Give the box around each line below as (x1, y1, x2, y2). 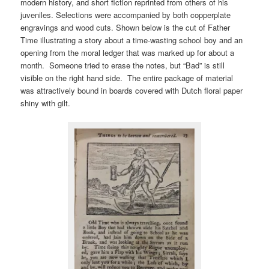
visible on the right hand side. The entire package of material (20, 71, 234, 83)
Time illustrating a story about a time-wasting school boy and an (20, 34, 243, 46)
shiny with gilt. (20, 97, 71, 109)
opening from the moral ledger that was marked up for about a (20, 46, 235, 58)
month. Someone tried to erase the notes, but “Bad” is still (20, 59, 225, 71)
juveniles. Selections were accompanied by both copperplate (20, 8, 231, 20)
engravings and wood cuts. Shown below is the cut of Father (20, 21, 231, 33)
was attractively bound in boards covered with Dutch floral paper (20, 84, 243, 96)
